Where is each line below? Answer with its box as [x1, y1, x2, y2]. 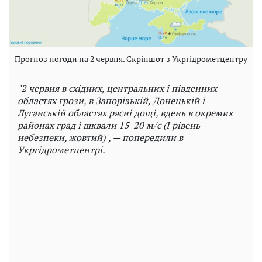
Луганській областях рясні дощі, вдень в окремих [18, 106, 233, 120]
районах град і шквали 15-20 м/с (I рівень [18, 119, 200, 132]
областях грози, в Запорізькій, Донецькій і [18, 94, 205, 108]
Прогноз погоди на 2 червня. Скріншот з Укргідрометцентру [15, 53, 247, 65]
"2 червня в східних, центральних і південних [18, 82, 217, 95]
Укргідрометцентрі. [18, 143, 105, 157]
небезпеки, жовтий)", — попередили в [18, 131, 183, 144]
